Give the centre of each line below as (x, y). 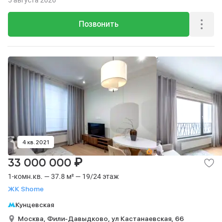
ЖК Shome (26, 189)
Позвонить (99, 24)
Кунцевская (35, 205)
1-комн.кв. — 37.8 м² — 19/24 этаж (63, 176)
